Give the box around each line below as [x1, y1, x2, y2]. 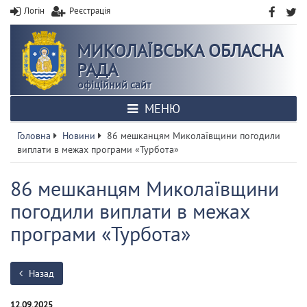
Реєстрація [69, 5, 110, 16]
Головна [17, 130, 51, 142]
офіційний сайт [77, 77, 151, 91]
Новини [62, 130, 95, 142]
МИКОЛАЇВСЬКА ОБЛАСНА [77, 39, 282, 62]
